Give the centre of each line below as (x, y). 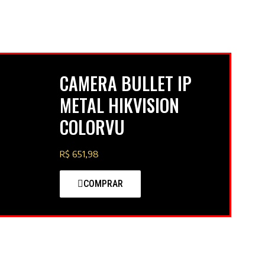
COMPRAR (103, 184)
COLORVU (92, 127)
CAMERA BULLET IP (126, 83)
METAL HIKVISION (119, 105)
